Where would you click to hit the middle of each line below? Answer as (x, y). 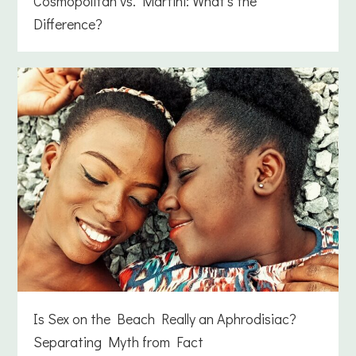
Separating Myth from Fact (119, 342)
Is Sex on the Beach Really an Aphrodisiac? (165, 319)
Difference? (68, 24)
